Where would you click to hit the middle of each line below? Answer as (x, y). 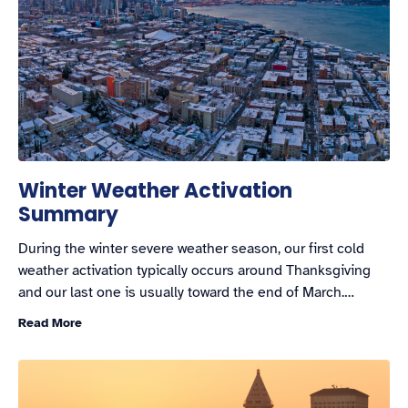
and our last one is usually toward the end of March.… (186, 292)
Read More (50, 322)
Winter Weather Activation (155, 190)
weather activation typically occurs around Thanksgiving (194, 270)
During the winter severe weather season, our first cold (191, 248)
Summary (68, 214)
